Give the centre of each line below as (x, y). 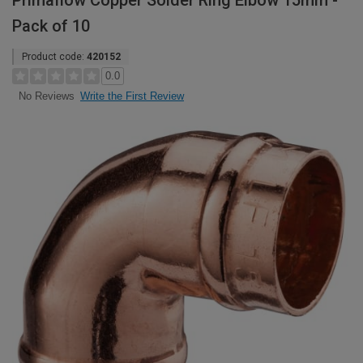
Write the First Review (132, 96)
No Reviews (46, 96)
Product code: (54, 57)
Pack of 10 (51, 26)
